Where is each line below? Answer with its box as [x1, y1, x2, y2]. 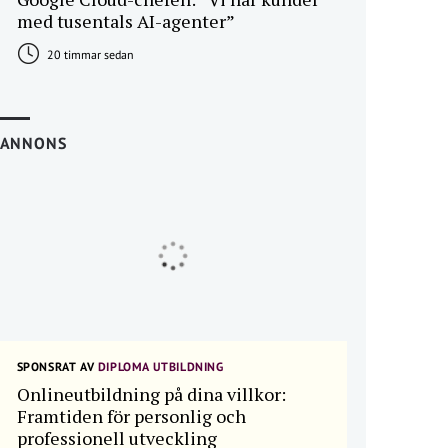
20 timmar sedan [43, 47, 134, 62]
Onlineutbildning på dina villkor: [16, 382, 286, 406]
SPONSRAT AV [16, 359, 95, 374]
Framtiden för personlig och [16, 404, 246, 428]
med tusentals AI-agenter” [16, 9, 235, 33]
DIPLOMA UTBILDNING [94, 359, 224, 374]
